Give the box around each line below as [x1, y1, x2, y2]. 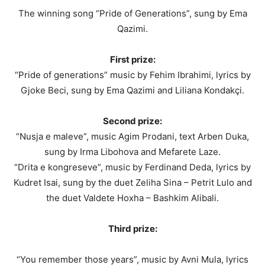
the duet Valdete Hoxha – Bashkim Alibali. [46, 192, 219, 203]
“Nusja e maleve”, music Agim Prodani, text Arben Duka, [16, 130, 249, 142]
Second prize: [103, 115, 162, 127]
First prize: [109, 53, 156, 65]
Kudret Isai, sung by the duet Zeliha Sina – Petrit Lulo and [13, 176, 252, 188]
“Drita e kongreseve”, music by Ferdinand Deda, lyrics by [14, 161, 251, 173]
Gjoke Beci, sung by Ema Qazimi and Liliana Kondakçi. [21, 84, 244, 96]
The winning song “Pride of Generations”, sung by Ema [18, 7, 247, 19]
